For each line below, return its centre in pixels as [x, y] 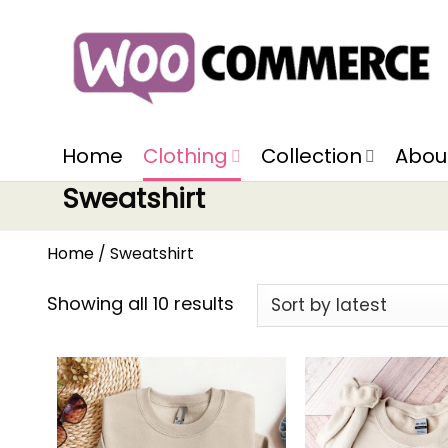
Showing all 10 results [140, 304]
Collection [312, 156]
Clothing [185, 156]
